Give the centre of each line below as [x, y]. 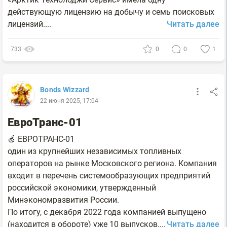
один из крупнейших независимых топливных [94, 151]
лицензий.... [29, 24]
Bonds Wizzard [65, 90]
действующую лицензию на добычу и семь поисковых [111, 12]
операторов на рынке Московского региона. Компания [112, 163]
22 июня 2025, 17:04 [69, 101]
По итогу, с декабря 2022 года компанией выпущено [107, 212]
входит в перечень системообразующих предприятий [109, 176]
